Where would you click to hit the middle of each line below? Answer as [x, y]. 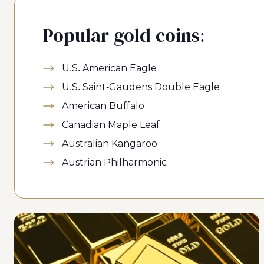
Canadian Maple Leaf [111, 125]
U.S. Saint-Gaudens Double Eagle [141, 87]
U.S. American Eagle [109, 68]
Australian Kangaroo [110, 143]
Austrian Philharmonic [114, 162]
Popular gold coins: [124, 35]
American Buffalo [103, 106]
